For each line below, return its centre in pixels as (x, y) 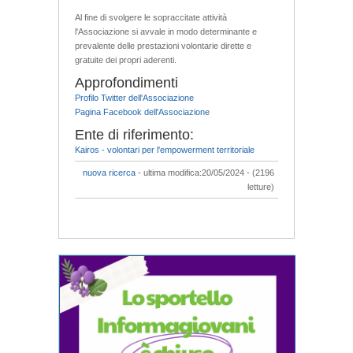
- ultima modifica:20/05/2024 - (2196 (205, 172)
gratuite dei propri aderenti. (126, 59)
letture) (261, 186)
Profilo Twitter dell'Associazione (134, 97)
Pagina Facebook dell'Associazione (142, 111)
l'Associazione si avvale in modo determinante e (166, 31)
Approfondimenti (126, 82)
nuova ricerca (109, 172)
